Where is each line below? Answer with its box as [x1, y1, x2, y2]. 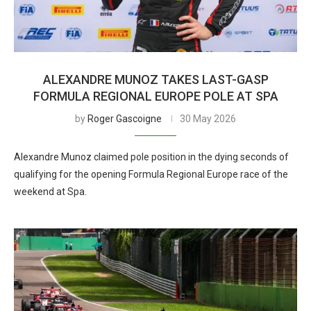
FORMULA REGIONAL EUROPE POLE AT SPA [33, 89, 278, 103]
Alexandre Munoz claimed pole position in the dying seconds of [14, 151, 289, 162]
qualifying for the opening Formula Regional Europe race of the [14, 169, 288, 180]
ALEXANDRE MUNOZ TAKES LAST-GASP [42, 72, 269, 87]
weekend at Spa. [14, 186, 87, 197]
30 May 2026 [180, 113, 236, 124]
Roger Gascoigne [87, 113, 162, 124]
